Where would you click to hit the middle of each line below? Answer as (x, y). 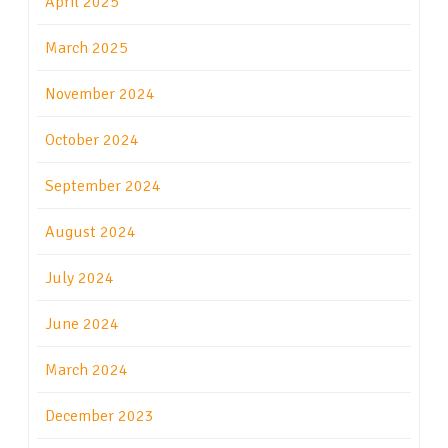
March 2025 (86, 48)
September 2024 (103, 186)
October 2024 (92, 140)
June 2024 (82, 324)
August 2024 (90, 232)
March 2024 (86, 370)
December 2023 (99, 416)
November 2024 (100, 94)
